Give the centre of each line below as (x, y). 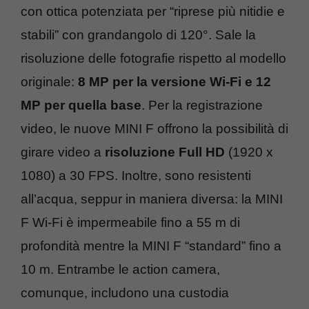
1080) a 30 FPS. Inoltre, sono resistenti (136, 175)
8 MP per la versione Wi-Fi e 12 (175, 81)
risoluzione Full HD (165, 152)
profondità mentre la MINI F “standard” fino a (151, 246)
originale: (49, 81)
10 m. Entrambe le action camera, (120, 269)
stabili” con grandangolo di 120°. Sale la (138, 34)
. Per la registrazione (202, 105)
